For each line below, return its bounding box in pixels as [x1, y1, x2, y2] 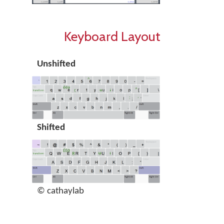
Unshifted [37, 59, 75, 69]
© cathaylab [37, 186, 84, 196]
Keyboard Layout [63, 27, 160, 44]
